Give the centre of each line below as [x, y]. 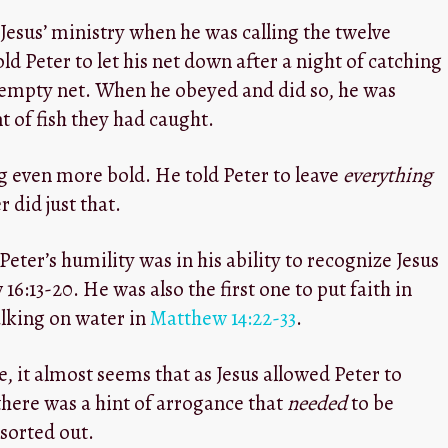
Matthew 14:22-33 [222, 318]
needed [316, 403]
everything [387, 175]
